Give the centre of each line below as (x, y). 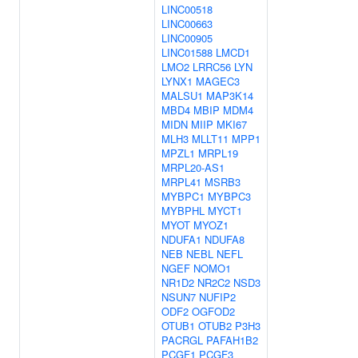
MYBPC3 (229, 196)
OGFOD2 (213, 311)
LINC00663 (187, 24)
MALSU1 (182, 95)
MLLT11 (210, 139)
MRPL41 (181, 182)
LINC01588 (187, 52)
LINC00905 (187, 38)
